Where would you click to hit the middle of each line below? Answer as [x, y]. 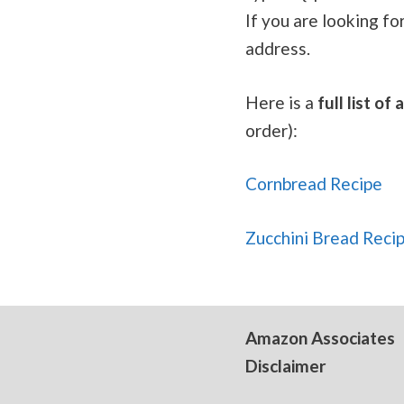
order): [271, 130]
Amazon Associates [320, 337]
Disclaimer [286, 365]
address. [278, 48]
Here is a [281, 102]
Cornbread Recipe [314, 184]
